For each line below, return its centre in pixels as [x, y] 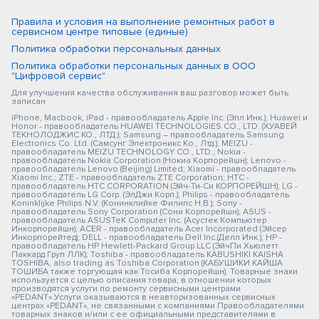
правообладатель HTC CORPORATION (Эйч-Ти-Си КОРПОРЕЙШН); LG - [155, 186]
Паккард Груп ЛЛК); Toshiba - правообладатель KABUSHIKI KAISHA [147, 255]
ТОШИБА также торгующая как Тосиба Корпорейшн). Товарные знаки [155, 272]
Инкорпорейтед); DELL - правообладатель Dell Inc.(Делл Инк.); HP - [147, 237]
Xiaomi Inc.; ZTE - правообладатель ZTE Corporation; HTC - [130, 178]
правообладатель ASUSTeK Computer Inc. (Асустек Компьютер [139, 220]
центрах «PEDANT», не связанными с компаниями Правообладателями [158, 306]
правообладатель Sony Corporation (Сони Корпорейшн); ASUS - [141, 212]
